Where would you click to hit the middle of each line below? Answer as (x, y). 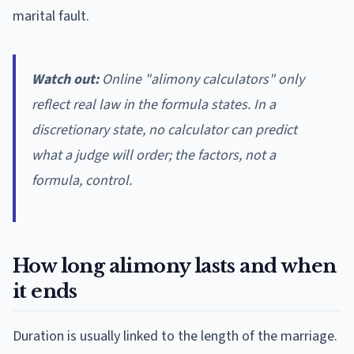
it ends (45, 291)
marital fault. (51, 16)
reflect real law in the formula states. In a (154, 104)
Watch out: (65, 79)
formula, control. (82, 180)
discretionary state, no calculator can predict (164, 130)
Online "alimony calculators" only (201, 79)
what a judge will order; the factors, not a (154, 155)
